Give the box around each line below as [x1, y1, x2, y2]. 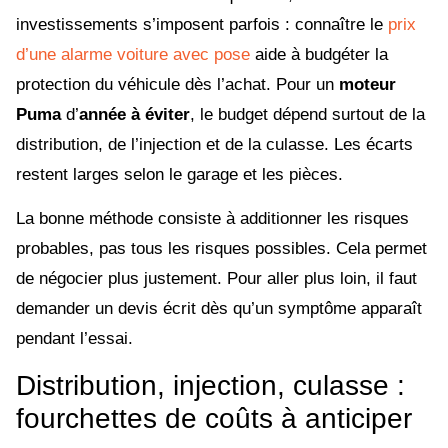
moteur [339, 75, 396, 95]
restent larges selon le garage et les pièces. [16, 165, 343, 185]
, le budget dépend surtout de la [190, 105, 425, 125]
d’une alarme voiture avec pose [16, 45, 250, 65]
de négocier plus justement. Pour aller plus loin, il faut [16, 269, 417, 289]
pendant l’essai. [16, 329, 133, 349]
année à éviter [79, 105, 190, 125]
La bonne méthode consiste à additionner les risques [16, 209, 409, 229]
